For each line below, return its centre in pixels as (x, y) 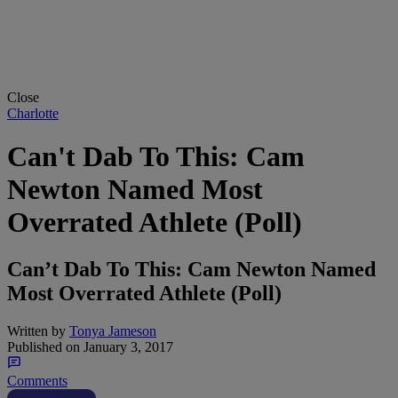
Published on (44, 347)
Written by (36, 331)
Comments (37, 381)
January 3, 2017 (127, 347)
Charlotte (33, 113)
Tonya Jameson (113, 331)
